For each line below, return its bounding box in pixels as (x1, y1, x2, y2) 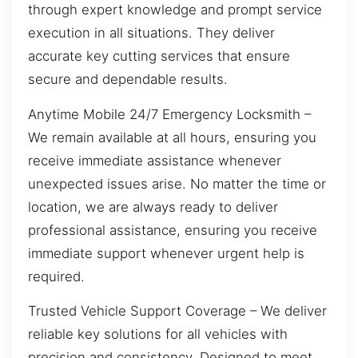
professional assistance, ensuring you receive (28, 221, 317, 238)
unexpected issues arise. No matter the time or (28, 175, 326, 192)
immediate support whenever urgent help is (28, 245, 304, 261)
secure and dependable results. (28, 71, 228, 88)
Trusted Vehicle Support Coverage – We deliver (28, 302, 327, 319)
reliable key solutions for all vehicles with (28, 325, 288, 342)
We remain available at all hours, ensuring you (28, 129, 316, 145)
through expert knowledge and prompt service (28, 2, 322, 18)
